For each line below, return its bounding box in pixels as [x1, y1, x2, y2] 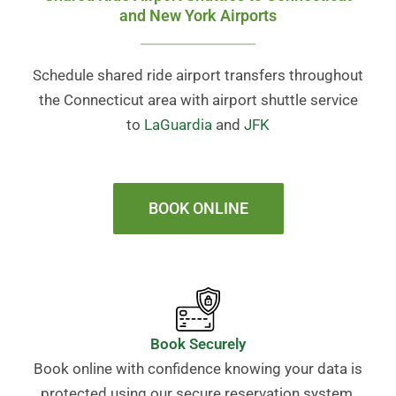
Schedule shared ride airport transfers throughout [33, 66, 363, 85]
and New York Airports [119, 6, 277, 26]
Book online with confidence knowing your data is [34, 360, 362, 378]
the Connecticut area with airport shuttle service [38, 91, 358, 110]
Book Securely [150, 335, 246, 354]
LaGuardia [144, 116, 212, 134]
